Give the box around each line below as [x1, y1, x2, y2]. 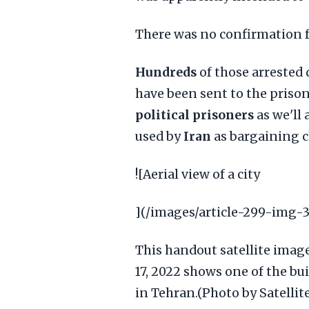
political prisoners [135, 108, 254, 123]
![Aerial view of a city [135, 167, 260, 182]
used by [135, 129, 183, 144]
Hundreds [135, 65, 197, 80]
